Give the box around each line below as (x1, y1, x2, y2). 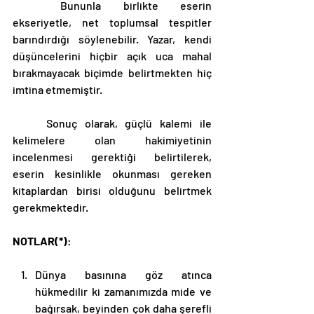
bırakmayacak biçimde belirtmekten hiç (13, 65, 212, 79)
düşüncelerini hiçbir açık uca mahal (13, 48, 212, 62)
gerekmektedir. (13, 200, 93, 214)
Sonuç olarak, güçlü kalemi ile (13, 116, 46, 130)
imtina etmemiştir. (13, 82, 104, 96)
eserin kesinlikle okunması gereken (13, 166, 212, 180)
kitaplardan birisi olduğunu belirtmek (13, 183, 212, 197)
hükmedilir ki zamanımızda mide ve (35, 284, 212, 298)
